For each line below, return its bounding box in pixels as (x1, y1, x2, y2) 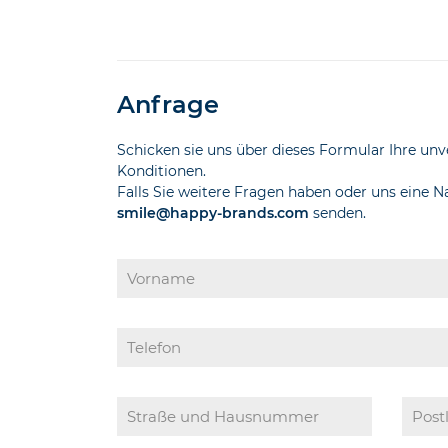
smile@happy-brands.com (117, 204, 310, 223)
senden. (309, 204, 367, 223)
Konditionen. (117, 162, 207, 181)
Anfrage (117, 90, 220, 120)
